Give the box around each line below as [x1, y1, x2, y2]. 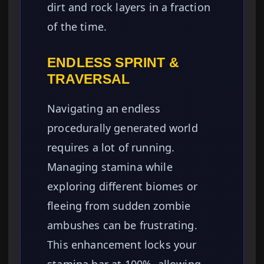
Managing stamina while [47, 160, 173, 174]
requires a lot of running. [47, 140, 175, 155]
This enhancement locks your [47, 237, 197, 252]
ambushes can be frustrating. [47, 218, 197, 233]
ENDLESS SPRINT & [47, 55, 179, 71]
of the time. [47, 19, 107, 34]
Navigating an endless [47, 101, 161, 116]
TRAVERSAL [47, 71, 130, 87]
